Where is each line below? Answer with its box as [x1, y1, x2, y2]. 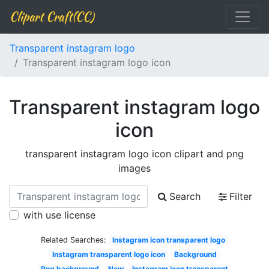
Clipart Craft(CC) [10, 8, 94, 25]
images [118, 162, 151, 174]
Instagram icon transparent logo [112, 235, 225, 244]
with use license [23, 209, 95, 221]
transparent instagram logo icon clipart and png [25, 148, 244, 160]
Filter [229, 190, 252, 202]
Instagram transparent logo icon [52, 250, 166, 259]
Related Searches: [41, 235, 107, 244]
